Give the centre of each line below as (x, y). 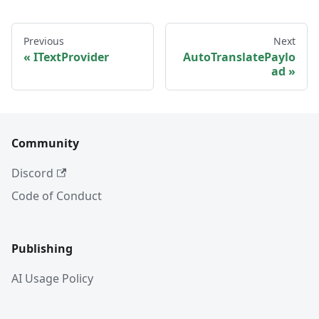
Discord (32, 173)
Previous (44, 41)
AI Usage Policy (52, 279)
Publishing (42, 249)
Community (45, 143)
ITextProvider (71, 57)
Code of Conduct (57, 196)
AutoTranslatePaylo (239, 57)
